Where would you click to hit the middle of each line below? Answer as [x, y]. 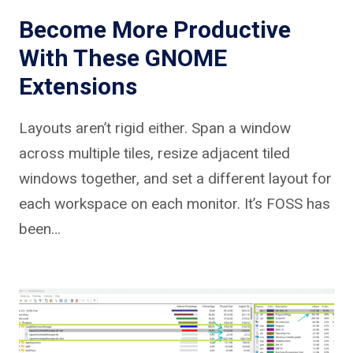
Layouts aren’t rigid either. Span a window [155, 128]
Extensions [78, 86]
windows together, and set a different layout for [175, 178]
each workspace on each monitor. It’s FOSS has [175, 203]
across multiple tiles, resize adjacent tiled [154, 153]
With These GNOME [123, 58]
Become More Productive [155, 29]
